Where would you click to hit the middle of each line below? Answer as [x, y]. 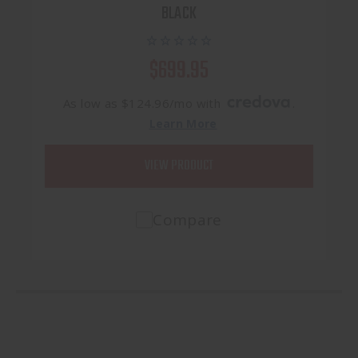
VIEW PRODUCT [179, 165]
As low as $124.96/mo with [143, 103]
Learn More [183, 123]
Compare [187, 219]
